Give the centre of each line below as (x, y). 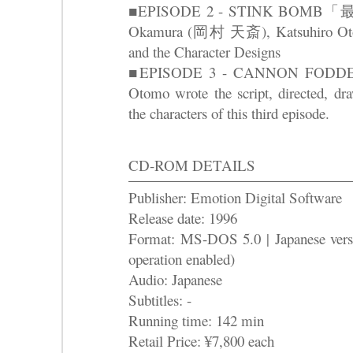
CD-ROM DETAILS (192, 165)
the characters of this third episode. (229, 113)
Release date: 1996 (183, 217)
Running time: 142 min (196, 320)
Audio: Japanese (175, 279)
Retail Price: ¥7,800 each (201, 340)
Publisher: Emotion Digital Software (235, 197)
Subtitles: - (160, 299)
